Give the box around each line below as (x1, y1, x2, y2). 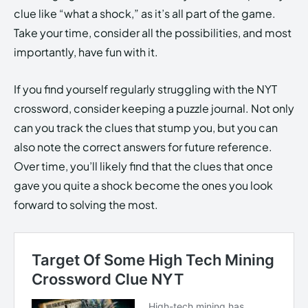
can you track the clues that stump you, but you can (14, 120, 278, 135)
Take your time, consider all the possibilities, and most (14, 25, 291, 41)
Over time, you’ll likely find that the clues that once (14, 159, 273, 174)
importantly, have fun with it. (14, 45, 158, 60)
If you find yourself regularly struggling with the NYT (14, 82, 277, 97)
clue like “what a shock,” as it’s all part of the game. (14, 6, 276, 21)
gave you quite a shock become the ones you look (14, 178, 273, 193)
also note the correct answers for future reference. (14, 140, 272, 155)
